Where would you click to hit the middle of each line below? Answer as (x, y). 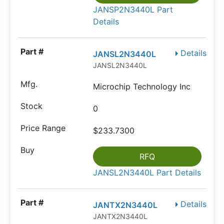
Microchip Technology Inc (142, 87)
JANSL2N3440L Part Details (147, 173)
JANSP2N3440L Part (133, 10)
